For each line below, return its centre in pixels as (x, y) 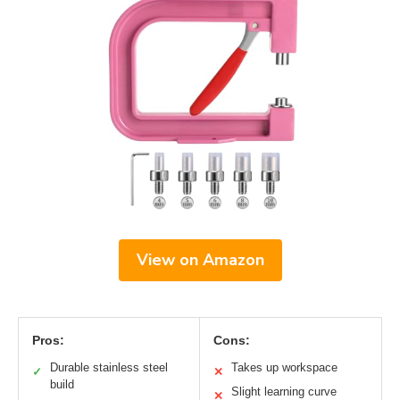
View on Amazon (200, 260)
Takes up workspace (284, 368)
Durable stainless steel (109, 368)
